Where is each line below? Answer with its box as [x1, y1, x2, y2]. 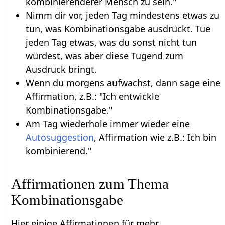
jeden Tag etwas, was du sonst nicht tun [25, 36, 197, 48]
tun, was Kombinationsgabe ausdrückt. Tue [25, 22, 210, 35]
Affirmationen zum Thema [11, 175, 169, 192]
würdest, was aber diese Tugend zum [25, 49, 183, 62]
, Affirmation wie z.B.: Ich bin [93, 131, 216, 143]
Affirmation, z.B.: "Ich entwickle [25, 90, 159, 102]
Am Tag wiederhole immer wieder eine [25, 117, 190, 130]
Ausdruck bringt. [25, 63, 97, 75]
